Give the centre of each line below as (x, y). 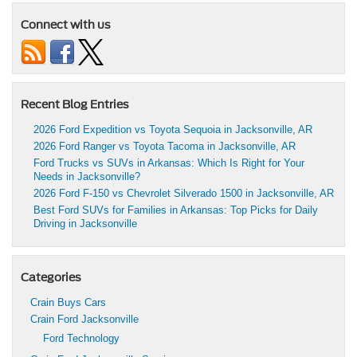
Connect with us (66, 25)
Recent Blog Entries (75, 105)
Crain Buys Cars (68, 303)
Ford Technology (81, 339)
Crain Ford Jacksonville (84, 320)
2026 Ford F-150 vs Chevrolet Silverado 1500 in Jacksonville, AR (184, 194)
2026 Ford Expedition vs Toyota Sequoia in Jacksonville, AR (173, 130)
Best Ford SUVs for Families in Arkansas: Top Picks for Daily (176, 210)
